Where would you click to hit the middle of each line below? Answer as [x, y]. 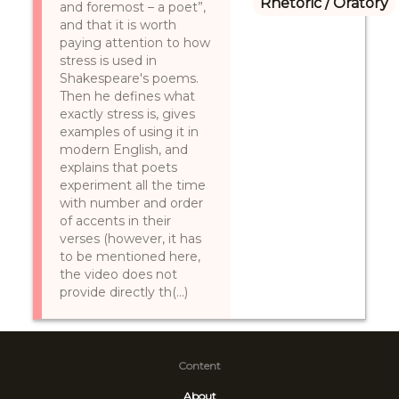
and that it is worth [118, 25]
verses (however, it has [131, 239]
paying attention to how [135, 43]
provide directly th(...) [124, 292]
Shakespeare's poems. [130, 78]
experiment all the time [133, 185]
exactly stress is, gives [128, 114]
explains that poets [119, 167]
